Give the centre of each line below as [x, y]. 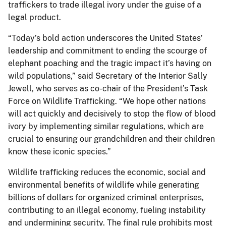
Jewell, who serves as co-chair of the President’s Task [108, 88]
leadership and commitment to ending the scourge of [107, 50]
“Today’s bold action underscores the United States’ [105, 38]
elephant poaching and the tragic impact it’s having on [110, 63]
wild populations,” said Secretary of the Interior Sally [108, 76]
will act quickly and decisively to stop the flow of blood [112, 114]
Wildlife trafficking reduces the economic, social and [107, 172]
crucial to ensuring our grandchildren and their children [111, 139]
